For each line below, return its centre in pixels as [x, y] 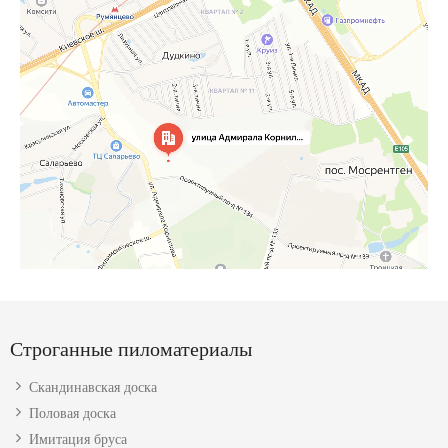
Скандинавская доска [93, 387]
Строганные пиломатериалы [131, 348]
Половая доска [72, 413]
